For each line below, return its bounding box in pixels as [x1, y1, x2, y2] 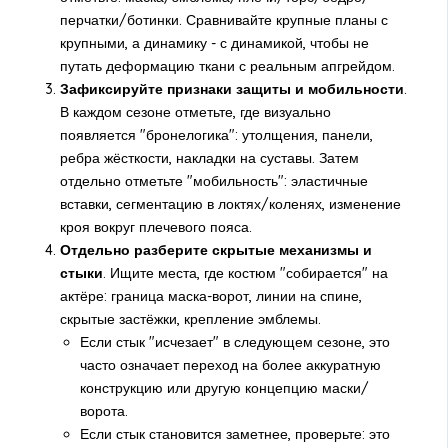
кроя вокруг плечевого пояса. [59, 218, 252, 237]
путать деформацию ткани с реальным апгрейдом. [59, 57, 395, 76]
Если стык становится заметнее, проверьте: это [79, 425, 390, 444]
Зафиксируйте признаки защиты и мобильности [59, 80, 404, 99]
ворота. [79, 402, 128, 421]
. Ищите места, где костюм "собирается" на [102, 264, 388, 283]
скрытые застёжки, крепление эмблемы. [59, 310, 321, 329]
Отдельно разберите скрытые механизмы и [59, 241, 372, 260]
